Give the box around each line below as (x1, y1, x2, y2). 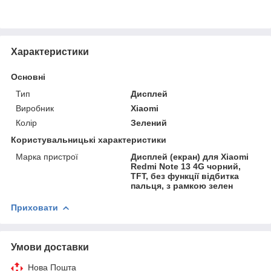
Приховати (11, 202, 58, 212)
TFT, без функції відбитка (131, 171, 240, 181)
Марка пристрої (16, 151, 78, 162)
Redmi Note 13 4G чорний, (131, 161, 241, 171)
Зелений (131, 117, 168, 128)
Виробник (16, 103, 54, 113)
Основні (11, 71, 45, 82)
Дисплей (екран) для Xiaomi (131, 151, 249, 162)
